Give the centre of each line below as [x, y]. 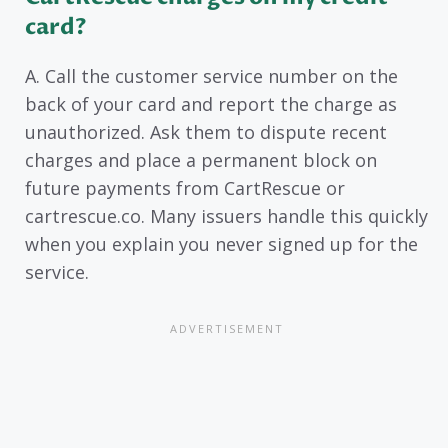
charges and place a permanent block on [201, 160]
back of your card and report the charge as [211, 104]
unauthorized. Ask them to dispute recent [206, 132]
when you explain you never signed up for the [221, 244]
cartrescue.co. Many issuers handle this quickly [226, 216]
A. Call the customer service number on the [211, 76]
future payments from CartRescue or [185, 188]
